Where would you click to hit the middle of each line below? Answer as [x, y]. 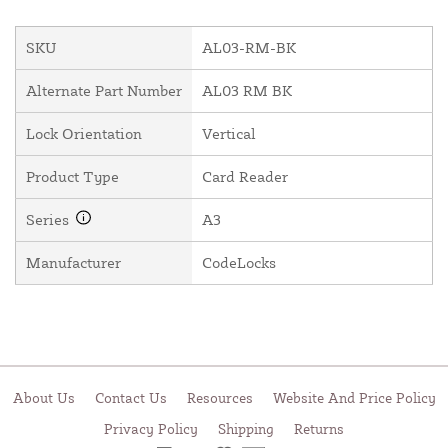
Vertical [229, 133]
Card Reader [245, 176]
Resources [219, 397]
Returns [319, 428]
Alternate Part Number [104, 90]
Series [49, 219]
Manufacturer [73, 262]
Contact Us [130, 397]
